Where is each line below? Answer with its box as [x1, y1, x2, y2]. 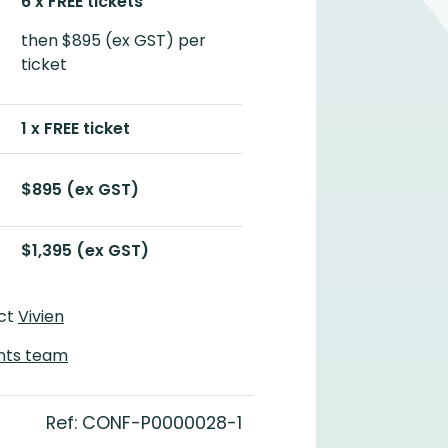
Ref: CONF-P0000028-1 [46, 411, 242, 435]
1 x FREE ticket [21, 117, 130, 140]
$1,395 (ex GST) [21, 239, 149, 262]
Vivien [18, 305, 64, 328]
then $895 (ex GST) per [21, 29, 206, 52]
